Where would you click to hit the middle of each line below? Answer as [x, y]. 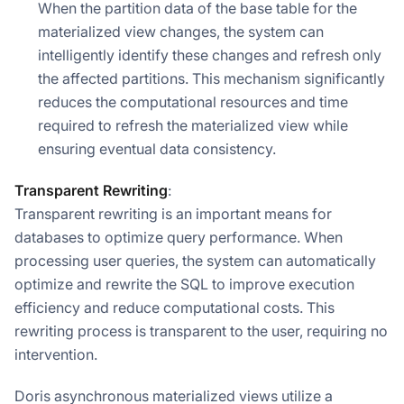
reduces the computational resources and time [193, 101]
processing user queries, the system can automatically [195, 260]
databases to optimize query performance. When [179, 237]
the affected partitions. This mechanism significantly [211, 78]
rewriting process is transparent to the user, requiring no [201, 331]
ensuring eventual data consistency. [157, 148]
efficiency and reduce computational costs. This [174, 307]
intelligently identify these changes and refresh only [210, 55]
